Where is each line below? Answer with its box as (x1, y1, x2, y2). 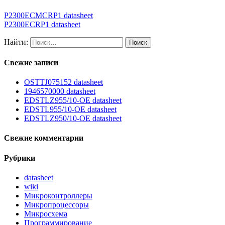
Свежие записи (4, 58, 58, 67)
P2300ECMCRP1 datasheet (4, 11, 93, 20)
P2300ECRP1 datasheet (4, 20, 80, 29)
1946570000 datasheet (24, 87, 95, 96)
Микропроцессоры (24, 200, 89, 209)
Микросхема (24, 209, 67, 218)
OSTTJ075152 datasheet (24, 78, 103, 87)
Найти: (4, 37, 28, 46)
